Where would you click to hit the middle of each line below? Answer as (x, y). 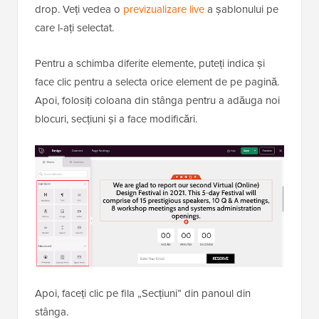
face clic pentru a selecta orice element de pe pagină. (157, 82)
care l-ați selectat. (74, 27)
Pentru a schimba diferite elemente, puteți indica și (150, 63)
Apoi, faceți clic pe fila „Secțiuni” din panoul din (143, 293)
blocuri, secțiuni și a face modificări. (116, 119)
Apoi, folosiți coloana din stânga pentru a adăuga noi (157, 100)
